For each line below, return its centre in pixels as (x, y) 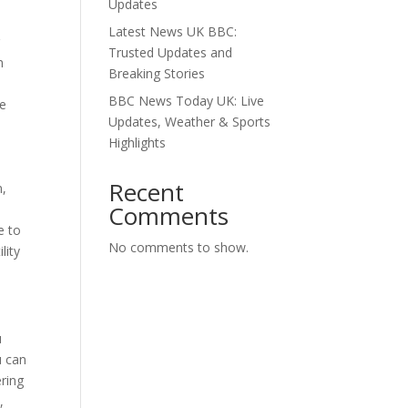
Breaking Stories (157, 73)
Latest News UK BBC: (173, 31)
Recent (147, 192)
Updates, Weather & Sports (190, 122)
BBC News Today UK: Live (187, 101)
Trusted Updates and (171, 52)
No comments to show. (179, 247)
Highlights (138, 143)
